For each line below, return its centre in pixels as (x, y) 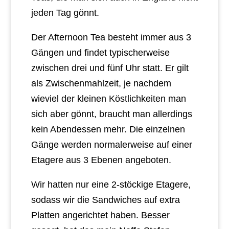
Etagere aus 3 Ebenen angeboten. (101, 160)
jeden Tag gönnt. (65, 13)
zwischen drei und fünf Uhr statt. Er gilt (110, 68)
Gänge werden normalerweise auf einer (111, 144)
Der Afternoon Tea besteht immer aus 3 (111, 37)
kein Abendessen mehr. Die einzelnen (108, 129)
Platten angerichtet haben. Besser (100, 215)
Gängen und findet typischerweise (100, 52)
